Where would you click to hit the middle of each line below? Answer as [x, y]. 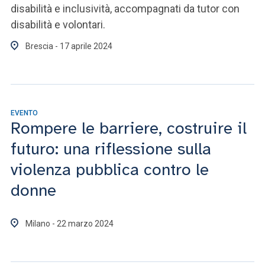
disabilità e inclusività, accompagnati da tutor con [125, 9]
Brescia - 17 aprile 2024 [69, 46]
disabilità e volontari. [58, 25]
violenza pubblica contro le [110, 169]
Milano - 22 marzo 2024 [70, 224]
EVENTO [24, 113]
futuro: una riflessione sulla [111, 149]
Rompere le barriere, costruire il [129, 128]
